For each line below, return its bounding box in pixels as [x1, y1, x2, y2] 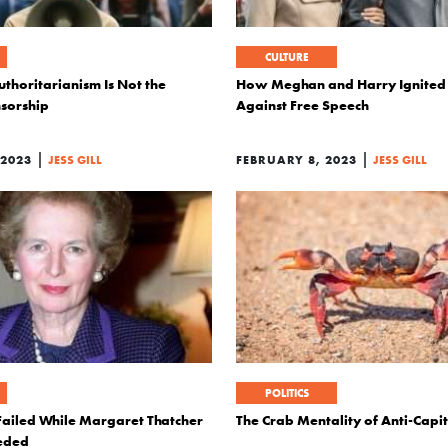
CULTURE [265, 50, 308, 64]
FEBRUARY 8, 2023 [236, 152, 357, 167]
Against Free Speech [236, 96, 369, 114]
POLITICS [264, 386, 309, 400]
